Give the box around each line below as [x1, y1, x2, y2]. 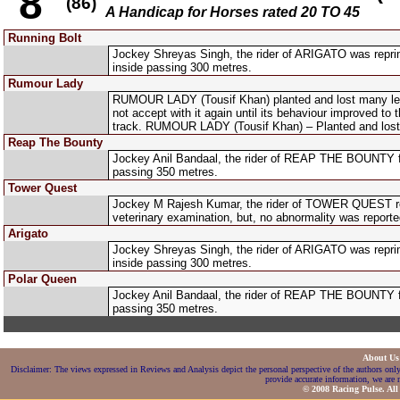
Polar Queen [8, 272, 77, 286]
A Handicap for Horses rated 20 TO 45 [105, 4, 360, 20]
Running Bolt [8, 31, 81, 45]
